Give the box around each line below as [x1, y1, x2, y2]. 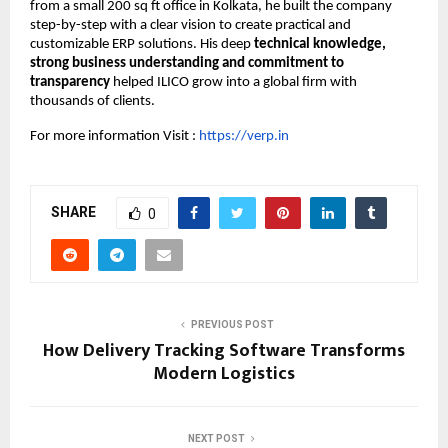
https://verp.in [196, 129, 289, 145]
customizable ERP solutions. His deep [30, 37, 254, 53]
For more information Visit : [30, 129, 196, 145]
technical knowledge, [254, 37, 386, 53]
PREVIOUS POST [190, 319, 274, 331]
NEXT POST [187, 433, 245, 445]
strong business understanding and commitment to [30, 56, 344, 72]
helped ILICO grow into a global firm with [113, 75, 357, 91]
